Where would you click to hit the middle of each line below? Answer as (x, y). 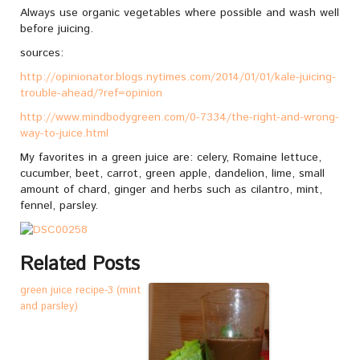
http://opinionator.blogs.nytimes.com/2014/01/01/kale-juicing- (178, 77)
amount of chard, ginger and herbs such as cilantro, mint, (171, 190)
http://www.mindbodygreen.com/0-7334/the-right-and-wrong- (180, 117)
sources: (42, 53)
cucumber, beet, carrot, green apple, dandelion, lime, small (172, 174)
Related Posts (80, 264)
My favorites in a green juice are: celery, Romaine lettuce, (171, 157)
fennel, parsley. (59, 206)
